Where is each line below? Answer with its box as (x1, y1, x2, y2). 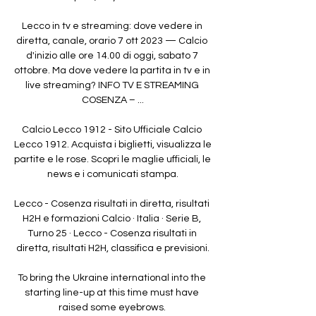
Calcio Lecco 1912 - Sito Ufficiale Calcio (22, 124, 202, 135)
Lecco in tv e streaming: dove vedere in (21, 20, 202, 31)
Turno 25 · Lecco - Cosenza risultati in (27, 228, 197, 238)
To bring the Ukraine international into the (18, 272, 206, 283)
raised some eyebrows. (58, 302, 168, 312)
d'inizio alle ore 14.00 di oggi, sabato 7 (25, 50, 198, 61)
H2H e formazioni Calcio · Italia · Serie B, (23, 213, 201, 224)
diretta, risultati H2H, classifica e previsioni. (16, 243, 209, 253)
